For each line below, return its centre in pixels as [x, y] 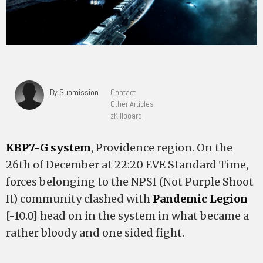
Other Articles [132, 104]
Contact [123, 92]
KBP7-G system [48, 148]
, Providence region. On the [162, 148]
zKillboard [126, 116]
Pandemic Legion [200, 199]
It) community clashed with [79, 199]
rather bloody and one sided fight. [95, 233]
